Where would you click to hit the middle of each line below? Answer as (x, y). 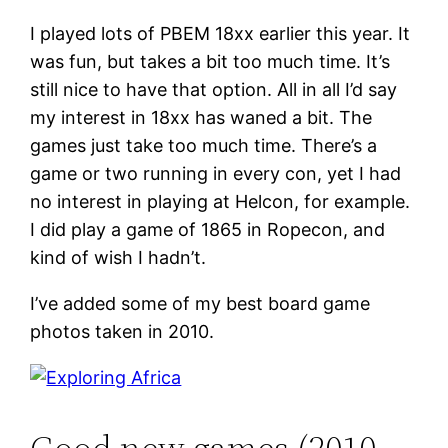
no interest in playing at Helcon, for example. (220, 201)
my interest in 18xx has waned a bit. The (201, 117)
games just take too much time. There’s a (204, 145)
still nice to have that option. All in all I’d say (214, 89)
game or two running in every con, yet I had (216, 173)
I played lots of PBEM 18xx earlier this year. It (220, 33)
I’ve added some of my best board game (200, 303)
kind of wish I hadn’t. (118, 257)
